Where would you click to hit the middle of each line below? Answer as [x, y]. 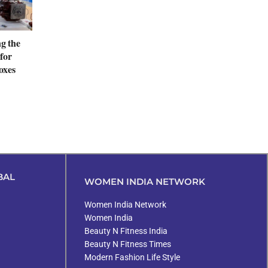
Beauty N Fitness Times [128, 244]
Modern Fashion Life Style [132, 257]
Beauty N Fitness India [126, 231]
